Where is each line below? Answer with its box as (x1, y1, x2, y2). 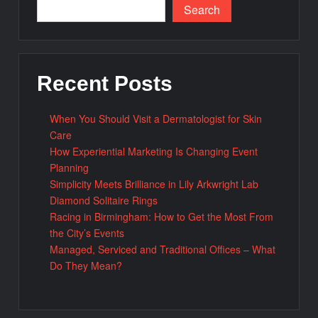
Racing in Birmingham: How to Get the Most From (50, 209, 274, 224)
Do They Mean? (50, 258, 123, 273)
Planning (50, 160, 89, 175)
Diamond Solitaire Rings (50, 193, 158, 208)
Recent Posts (37, 71, 173, 95)
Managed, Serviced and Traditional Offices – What (50, 242, 276, 257)
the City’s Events (50, 226, 125, 241)
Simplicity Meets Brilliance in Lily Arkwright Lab (50, 177, 259, 192)
